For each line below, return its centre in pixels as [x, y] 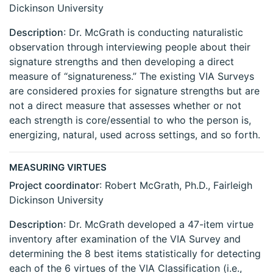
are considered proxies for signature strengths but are [134, 91]
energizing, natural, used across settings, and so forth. [135, 135]
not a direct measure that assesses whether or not [125, 106]
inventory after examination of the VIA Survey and [125, 239]
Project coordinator [54, 186]
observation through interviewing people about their [130, 47]
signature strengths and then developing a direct [122, 62]
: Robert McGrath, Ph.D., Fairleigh [176, 186]
